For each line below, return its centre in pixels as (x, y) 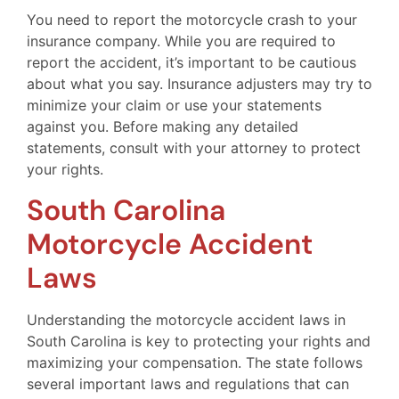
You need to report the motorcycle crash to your (192, 20)
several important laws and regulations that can (188, 383)
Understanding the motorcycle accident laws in (186, 319)
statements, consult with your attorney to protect (194, 148)
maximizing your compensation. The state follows (195, 362)
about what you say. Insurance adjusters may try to (199, 84)
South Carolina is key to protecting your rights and (199, 341)
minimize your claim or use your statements (174, 106)
